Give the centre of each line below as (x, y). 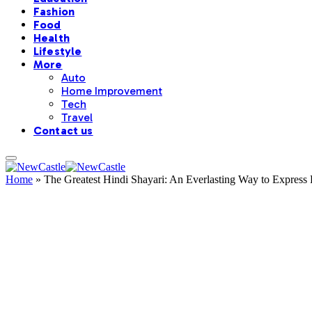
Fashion (54, 12)
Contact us (63, 131)
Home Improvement (112, 91)
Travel (77, 118)
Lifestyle (58, 52)
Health (52, 38)
